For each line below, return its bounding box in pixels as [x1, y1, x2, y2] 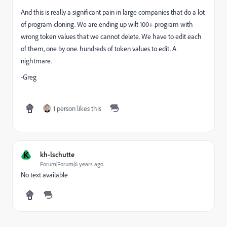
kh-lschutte [40, 150, 74, 159]
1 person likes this [53, 104, 101, 112]
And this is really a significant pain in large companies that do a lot [21, 8, 205, 16]
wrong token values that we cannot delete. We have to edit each [21, 32, 202, 41]
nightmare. [21, 56, 52, 65]
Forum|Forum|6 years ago [40, 160, 103, 168]
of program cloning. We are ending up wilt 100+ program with [21, 20, 193, 28]
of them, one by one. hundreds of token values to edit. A [21, 44, 176, 53]
